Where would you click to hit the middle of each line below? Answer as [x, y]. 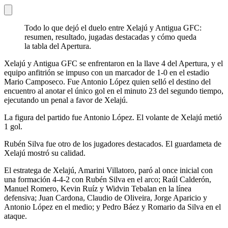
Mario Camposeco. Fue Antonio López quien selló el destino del [107, 81]
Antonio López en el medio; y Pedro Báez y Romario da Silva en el [112, 207]
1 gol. [13, 126]
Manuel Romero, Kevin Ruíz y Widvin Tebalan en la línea [98, 188]
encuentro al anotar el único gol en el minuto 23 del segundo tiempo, [114, 91]
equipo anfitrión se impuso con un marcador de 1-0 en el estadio [107, 72]
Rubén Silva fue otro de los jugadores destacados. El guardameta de [113, 144]
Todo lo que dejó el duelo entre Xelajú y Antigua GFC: [113, 27]
